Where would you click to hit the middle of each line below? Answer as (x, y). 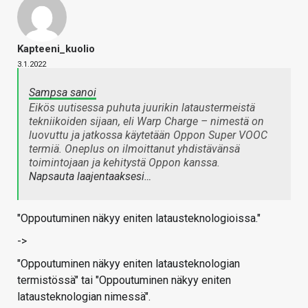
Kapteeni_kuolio (56, 49)
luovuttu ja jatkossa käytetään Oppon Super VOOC (148, 135)
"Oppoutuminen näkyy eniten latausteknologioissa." (139, 219)
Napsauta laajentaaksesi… (90, 177)
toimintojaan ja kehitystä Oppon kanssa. (124, 163)
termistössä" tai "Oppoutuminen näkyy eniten (124, 280)
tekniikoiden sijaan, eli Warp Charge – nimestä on (146, 122)
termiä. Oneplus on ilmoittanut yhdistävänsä (134, 149)
